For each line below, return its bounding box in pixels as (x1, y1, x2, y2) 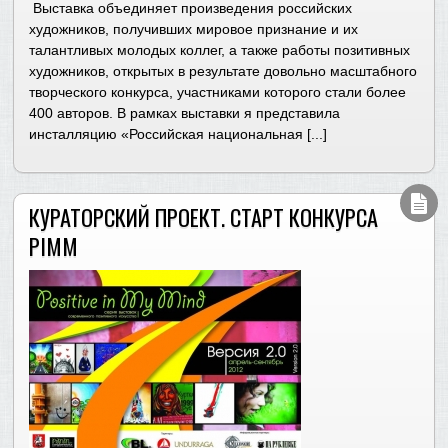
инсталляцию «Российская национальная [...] (29, 126, 328, 143)
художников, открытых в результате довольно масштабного (29, 63, 418, 80)
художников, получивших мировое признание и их (29, 21, 359, 38)
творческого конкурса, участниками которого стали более (29, 84, 407, 101)
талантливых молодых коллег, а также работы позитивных (29, 42, 411, 59)
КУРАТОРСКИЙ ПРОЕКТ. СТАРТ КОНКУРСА (29, 199, 379, 233)
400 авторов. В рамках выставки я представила (29, 105, 341, 122)
